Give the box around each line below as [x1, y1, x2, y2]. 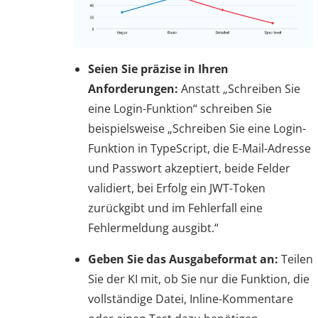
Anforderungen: [88, 81, 178, 97]
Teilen [278, 251, 313, 268]
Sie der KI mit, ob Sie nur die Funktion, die [88, 271, 309, 287]
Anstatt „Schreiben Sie [178, 81, 300, 97]
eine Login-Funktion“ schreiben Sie [88, 101, 272, 117]
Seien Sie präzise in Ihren [88, 61, 229, 77]
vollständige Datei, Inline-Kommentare [88, 291, 293, 307]
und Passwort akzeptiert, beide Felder [88, 160, 290, 177]
